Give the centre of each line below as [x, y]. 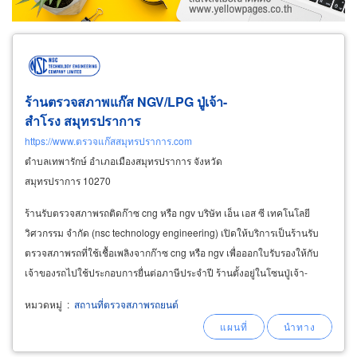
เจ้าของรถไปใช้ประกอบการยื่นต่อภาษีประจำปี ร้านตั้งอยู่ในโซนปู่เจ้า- [166, 272]
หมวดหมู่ [43, 304]
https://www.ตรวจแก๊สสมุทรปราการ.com [108, 140]
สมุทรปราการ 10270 [68, 180]
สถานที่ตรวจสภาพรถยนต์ [125, 304]
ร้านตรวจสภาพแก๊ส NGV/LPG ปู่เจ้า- [126, 101]
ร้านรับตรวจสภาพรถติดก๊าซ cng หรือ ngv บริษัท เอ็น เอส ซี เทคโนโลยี [167, 212]
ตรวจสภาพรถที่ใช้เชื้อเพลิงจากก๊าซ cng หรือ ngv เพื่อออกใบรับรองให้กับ [172, 252]
